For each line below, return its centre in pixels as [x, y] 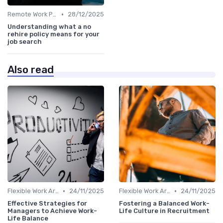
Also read [31, 70]
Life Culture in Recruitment [164, 211]
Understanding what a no [49, 27]
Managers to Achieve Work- [52, 211]
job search [25, 42]
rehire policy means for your [54, 34]
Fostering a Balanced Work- [164, 204]
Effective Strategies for [47, 204]
